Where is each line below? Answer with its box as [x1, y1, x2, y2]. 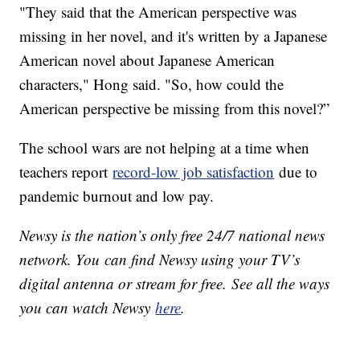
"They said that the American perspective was [19, 2, 297, 22]
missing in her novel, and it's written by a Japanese [19, 26, 328, 47]
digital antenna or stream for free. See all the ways [19, 273, 330, 294]
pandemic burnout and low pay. [19, 186, 215, 207]
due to [274, 162, 318, 182]
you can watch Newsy [19, 297, 156, 318]
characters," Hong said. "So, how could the [19, 74, 284, 95]
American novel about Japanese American [19, 50, 276, 71]
